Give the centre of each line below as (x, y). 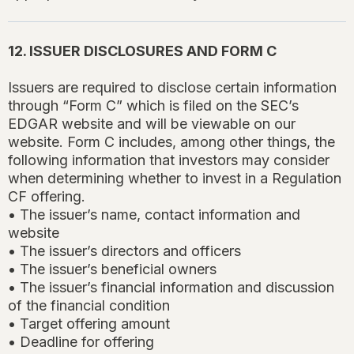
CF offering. (47, 197)
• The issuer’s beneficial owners (112, 269)
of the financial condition (89, 306)
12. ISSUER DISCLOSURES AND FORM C (142, 51)
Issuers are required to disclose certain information (172, 88)
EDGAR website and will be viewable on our (152, 124)
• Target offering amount (89, 324)
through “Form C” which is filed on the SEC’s (153, 106)
